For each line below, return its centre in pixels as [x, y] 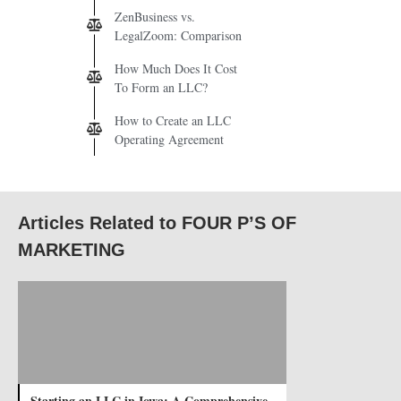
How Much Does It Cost [176, 68]
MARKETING [72, 249]
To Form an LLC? [161, 87]
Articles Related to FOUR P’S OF [157, 222]
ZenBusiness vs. [155, 16]
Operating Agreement [169, 139]
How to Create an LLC [173, 120]
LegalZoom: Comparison [178, 35]
